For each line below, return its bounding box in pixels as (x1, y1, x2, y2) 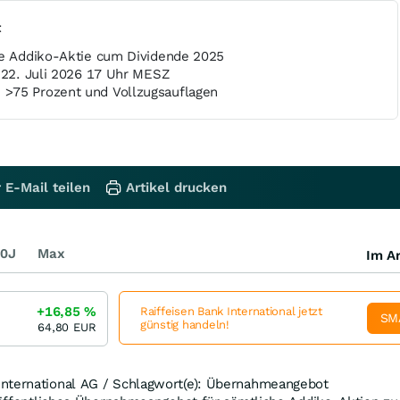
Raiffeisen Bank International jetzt (140, 304, 322, 318)
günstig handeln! (140, 318, 229, 331)
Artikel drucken (126, 179, 227, 196)
